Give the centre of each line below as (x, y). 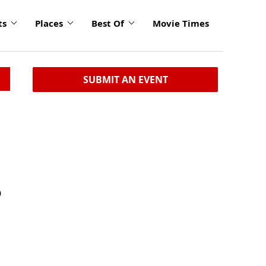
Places (49, 23)
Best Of (108, 23)
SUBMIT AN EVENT (125, 80)
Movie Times (181, 23)
